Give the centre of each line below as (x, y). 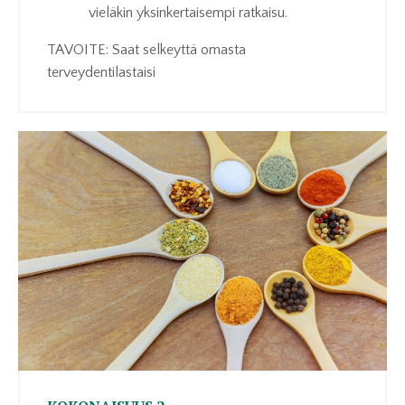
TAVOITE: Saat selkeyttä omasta (146, 49)
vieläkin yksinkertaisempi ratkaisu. (188, 12)
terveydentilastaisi (101, 72)
